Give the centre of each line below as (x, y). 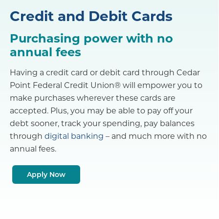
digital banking (74, 136)
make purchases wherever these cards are (93, 98)
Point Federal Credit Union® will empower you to (106, 85)
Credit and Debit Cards (91, 16)
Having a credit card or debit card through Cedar (105, 72)
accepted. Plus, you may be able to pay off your (101, 110)
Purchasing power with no (91, 38)
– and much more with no (155, 136)
